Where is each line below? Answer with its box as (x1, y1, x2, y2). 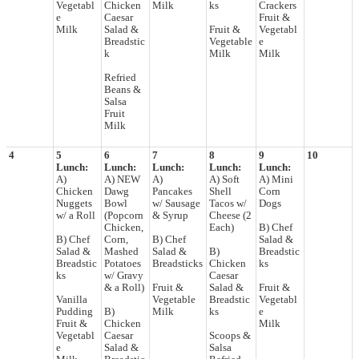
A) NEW (104, 173, 140, 185)
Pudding (56, 305, 93, 317)
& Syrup (152, 209, 188, 221)
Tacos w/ (209, 197, 247, 209)
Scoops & (209, 329, 251, 341)
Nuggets (56, 197, 92, 209)
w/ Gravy (104, 269, 143, 281)
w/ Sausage (152, 197, 200, 209)
